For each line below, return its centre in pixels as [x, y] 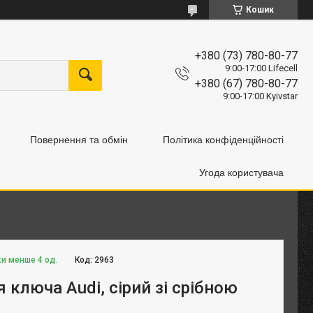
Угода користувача [241, 173]
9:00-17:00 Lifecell [261, 68]
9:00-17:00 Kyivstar [260, 96]
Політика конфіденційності [223, 140]
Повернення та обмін [79, 140]
